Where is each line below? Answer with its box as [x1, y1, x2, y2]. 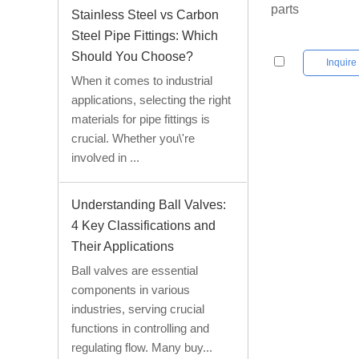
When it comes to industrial [71, 73, 212, 87]
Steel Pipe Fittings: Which [71, 28, 218, 42]
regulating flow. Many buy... [71, 340, 212, 354]
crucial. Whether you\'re [71, 131, 195, 145]
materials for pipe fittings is [71, 111, 210, 126]
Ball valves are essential [71, 263, 198, 277]
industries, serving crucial [71, 301, 204, 316]
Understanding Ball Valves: [71, 197, 226, 212]
